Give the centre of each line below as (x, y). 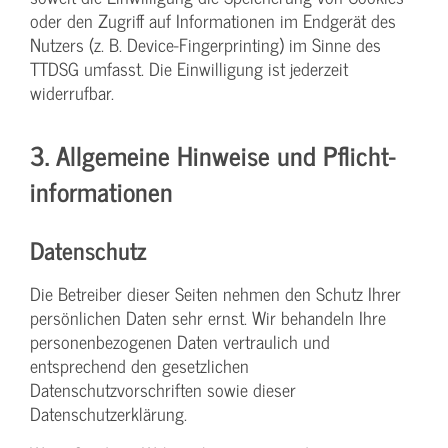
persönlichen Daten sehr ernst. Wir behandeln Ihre (208, 317)
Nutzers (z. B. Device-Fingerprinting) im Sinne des (205, 44)
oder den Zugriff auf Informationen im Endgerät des (213, 20)
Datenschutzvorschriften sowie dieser (163, 389)
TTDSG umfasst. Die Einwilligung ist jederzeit (189, 68)
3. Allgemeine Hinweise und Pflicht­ (213, 154)
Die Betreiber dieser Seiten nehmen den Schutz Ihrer (215, 293)
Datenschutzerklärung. (108, 413)
